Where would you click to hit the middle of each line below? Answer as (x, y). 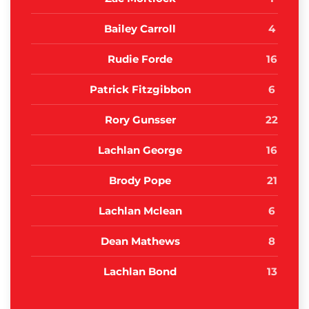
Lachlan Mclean (140, 211)
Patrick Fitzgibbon (140, 90)
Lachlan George (140, 150)
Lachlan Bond (140, 272)
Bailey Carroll (140, 29)
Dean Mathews (140, 241)
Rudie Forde (140, 59)
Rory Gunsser (140, 120)
